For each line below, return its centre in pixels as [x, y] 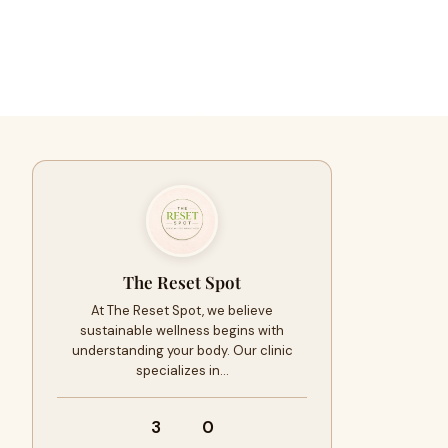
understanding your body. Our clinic [182, 350]
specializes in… [182, 370]
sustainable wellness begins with [182, 330]
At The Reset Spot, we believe [182, 310]
